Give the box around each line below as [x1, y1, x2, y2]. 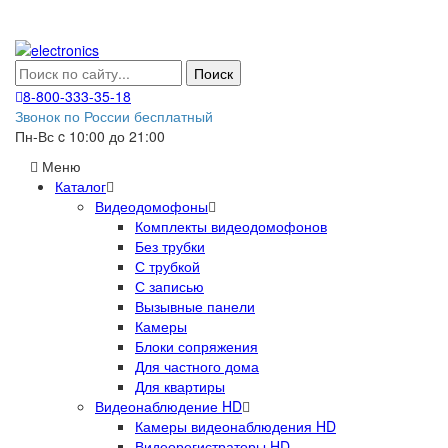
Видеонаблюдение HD [95, 396, 242, 416]
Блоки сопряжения [135, 336, 258, 356]
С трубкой [135, 256, 200, 276]
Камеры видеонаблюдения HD [135, 416, 336, 436]
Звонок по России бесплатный [15, 106, 213, 126]
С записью [135, 276, 204, 296]
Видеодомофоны [95, 196, 208, 216]
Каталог [55, 176, 106, 196]
